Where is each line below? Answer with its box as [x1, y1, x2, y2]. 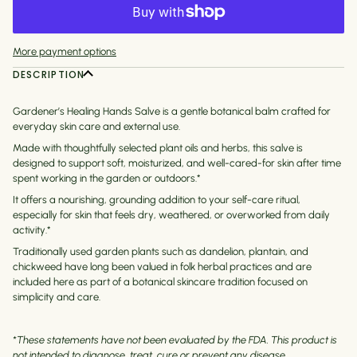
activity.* [13, 224, 51, 237]
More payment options [13, 45, 116, 58]
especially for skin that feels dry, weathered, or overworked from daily [13, 209, 330, 222]
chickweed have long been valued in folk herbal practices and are [13, 261, 312, 273]
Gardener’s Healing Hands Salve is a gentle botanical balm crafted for [13, 105, 331, 118]
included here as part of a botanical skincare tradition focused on [13, 276, 308, 288]
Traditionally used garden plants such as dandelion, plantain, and [13, 245, 308, 258]
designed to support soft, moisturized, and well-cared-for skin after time [13, 157, 341, 170]
